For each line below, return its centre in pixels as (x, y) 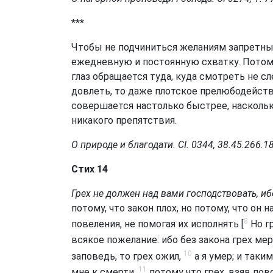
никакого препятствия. (124, 120)
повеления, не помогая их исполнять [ (158, 224)
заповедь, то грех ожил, (127, 256)
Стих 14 (90, 169)
